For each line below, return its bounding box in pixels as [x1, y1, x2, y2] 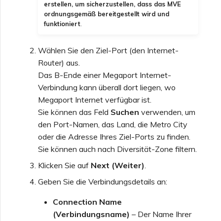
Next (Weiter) [91, 160, 145, 171]
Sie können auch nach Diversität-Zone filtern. [38, 144, 197, 154]
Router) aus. [38, 58, 80, 68]
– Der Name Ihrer [130, 209, 191, 220]
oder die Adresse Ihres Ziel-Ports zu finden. [38, 132, 190, 142]
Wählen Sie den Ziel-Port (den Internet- [38, 45, 179, 56]
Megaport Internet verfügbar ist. [38, 95, 151, 105]
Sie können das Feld [38, 107, 110, 117]
